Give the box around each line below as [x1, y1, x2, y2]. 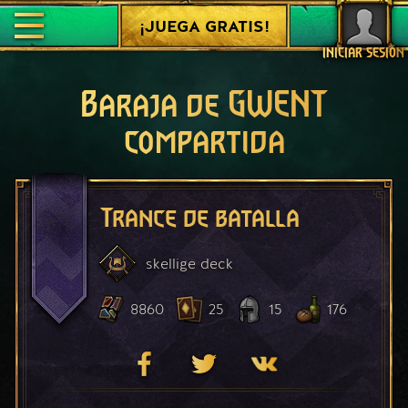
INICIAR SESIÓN [322, 47, 404, 59]
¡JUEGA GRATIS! [138, 15, 270, 36]
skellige [146, 253, 196, 273]
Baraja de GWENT [80, 91, 328, 120]
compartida [123, 127, 285, 157]
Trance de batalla [100, 207, 300, 229]
